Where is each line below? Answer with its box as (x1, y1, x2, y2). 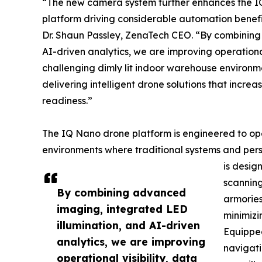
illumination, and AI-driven (57, 219, 200, 232)
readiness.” (42, 95, 92, 106)
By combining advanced (57, 186, 186, 199)
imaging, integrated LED (57, 202, 188, 215)
